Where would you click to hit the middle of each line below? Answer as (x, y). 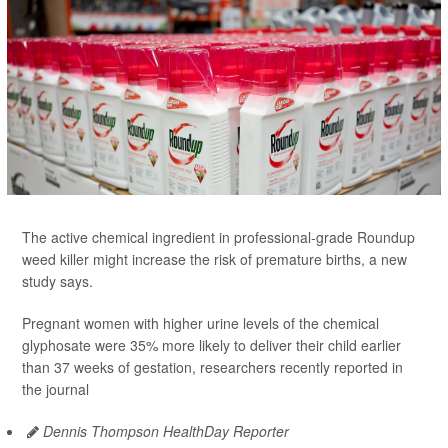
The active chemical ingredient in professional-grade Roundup (218, 237)
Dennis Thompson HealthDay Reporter (164, 431)
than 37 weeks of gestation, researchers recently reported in (212, 367)
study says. (57, 281)
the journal (55, 389)
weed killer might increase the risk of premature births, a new (214, 259)
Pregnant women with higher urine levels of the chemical (200, 323)
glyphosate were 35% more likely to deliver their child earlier (211, 345)
